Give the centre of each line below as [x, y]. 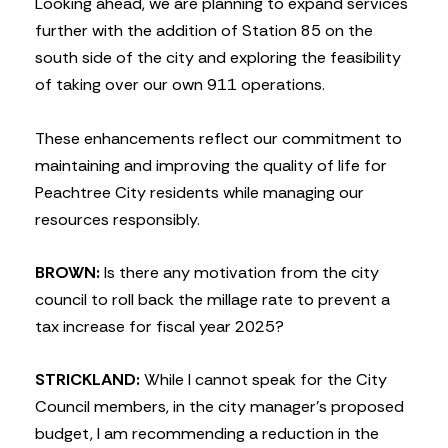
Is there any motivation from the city [239, 272]
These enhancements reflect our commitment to [218, 138]
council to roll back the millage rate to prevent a [212, 299]
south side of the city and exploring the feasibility [218, 58]
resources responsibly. [117, 219]
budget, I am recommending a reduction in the [207, 434]
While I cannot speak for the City [263, 380]
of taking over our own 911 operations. [180, 85]
